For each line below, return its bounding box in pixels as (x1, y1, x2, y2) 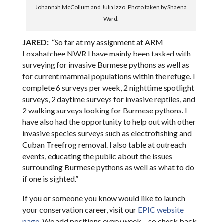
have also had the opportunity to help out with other (22, 116, 196, 126)
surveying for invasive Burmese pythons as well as (22, 59, 189, 69)
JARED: (22, 37, 49, 47)
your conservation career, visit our (22, 204, 138, 214)
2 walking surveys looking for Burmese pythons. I (22, 105, 187, 115)
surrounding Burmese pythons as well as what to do (22, 162, 194, 172)
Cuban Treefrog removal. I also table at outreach (22, 139, 186, 149)
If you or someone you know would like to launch (22, 193, 185, 203)
